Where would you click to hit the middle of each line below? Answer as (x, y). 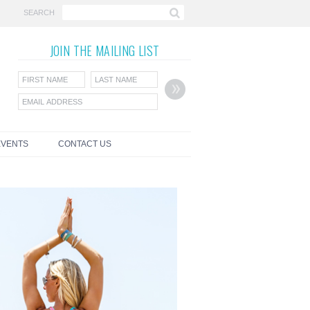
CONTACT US (84, 144)
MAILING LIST (127, 51)
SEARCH (39, 12)
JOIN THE (72, 51)
